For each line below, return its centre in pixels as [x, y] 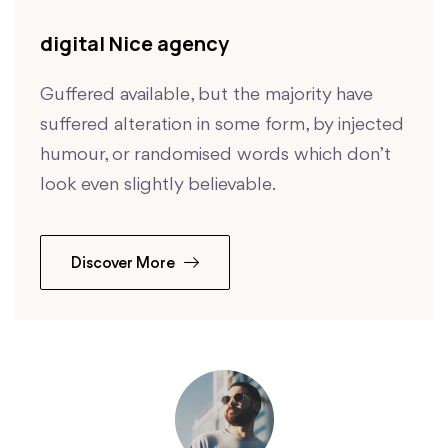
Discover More [125, 264]
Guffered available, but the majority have [206, 95]
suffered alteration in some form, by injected [222, 125]
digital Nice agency [134, 44]
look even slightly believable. [158, 185]
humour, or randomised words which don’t [215, 155]
